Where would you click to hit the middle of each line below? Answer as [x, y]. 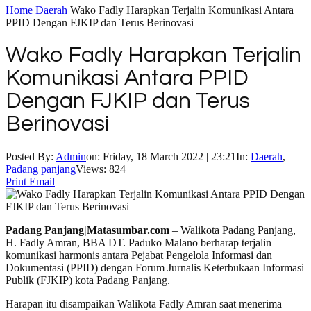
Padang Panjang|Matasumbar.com [87, 230]
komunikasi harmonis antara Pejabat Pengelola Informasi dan [139, 255]
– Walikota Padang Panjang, [233, 230]
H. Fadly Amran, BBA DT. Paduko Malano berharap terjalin [138, 242]
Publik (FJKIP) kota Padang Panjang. [88, 280]
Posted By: [31, 156]
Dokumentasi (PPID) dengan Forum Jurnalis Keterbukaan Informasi [155, 267]
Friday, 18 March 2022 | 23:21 [169, 156]
